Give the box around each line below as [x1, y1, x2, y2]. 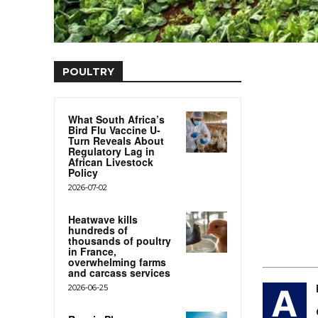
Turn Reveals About [68, 133, 164, 148]
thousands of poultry [68, 233, 171, 248]
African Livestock [68, 154, 153, 169]
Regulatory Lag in [68, 143, 155, 158]
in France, [68, 243, 116, 258]
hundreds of [68, 222, 128, 237]
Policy [68, 165, 98, 180]
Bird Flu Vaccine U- [68, 122, 160, 137]
